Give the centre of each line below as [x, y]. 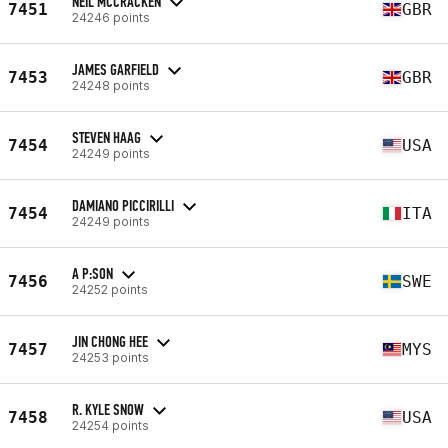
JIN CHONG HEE [110, 341]
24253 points [110, 357]
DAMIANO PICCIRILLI [123, 205]
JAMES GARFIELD [115, 69]
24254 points [110, 425]
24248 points [111, 85]
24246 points [111, 17]
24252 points [110, 289]
